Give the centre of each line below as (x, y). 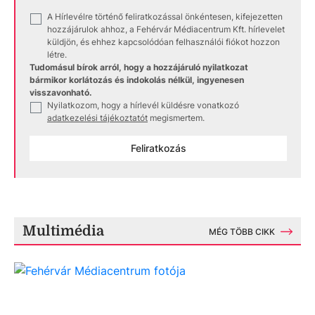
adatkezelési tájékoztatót (97, 118)
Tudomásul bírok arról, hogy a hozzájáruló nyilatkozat (139, 67)
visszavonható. (61, 92)
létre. (57, 54)
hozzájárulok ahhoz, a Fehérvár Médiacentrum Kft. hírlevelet (166, 29)
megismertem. (177, 118)
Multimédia (63, 231)
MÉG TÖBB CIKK (242, 232)
